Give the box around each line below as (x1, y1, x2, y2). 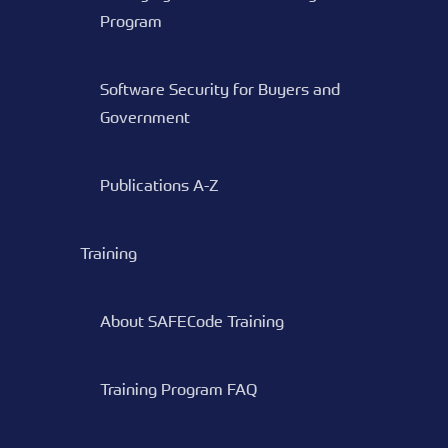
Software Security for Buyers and (100, 79, 340, 99)
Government (100, 107, 190, 127)
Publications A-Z (100, 175, 219, 195)
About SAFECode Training (100, 311, 284, 331)
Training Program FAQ (100, 379, 257, 399)
